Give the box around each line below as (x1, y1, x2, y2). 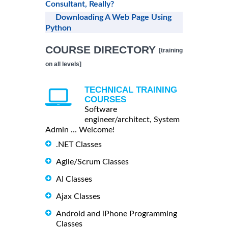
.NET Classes (56, 140, 102, 149)
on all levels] (45, 60, 81, 68)
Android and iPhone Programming (56, 209, 177, 218)
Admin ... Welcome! (45, 125, 115, 134)
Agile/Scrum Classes (56, 157, 129, 166)
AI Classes (56, 175, 92, 183)
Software (84, 105, 117, 113)
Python (45, 23, 71, 32)
